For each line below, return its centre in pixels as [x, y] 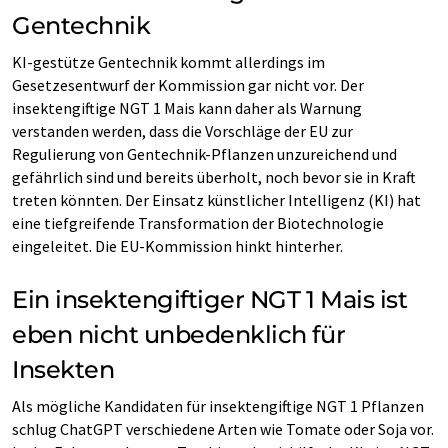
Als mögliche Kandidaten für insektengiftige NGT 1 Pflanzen [218, 405]
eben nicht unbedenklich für [179, 334]
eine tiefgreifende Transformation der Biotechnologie [198, 222]
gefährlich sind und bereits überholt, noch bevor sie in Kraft [214, 176]
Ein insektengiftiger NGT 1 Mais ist [210, 299]
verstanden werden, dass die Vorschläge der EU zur [182, 130]
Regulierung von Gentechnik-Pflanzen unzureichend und [204, 153]
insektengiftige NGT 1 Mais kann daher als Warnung [187, 107]
